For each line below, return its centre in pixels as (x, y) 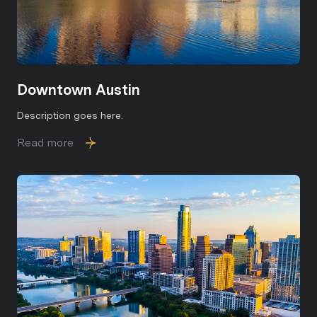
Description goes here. (70, 116)
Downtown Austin (79, 90)
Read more (45, 143)
